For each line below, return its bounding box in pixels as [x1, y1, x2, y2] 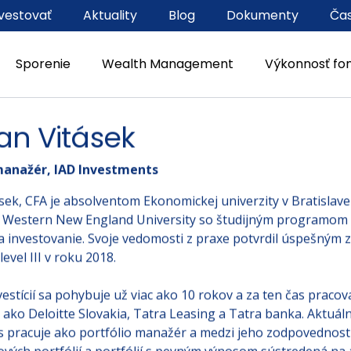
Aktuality [82, 6, 137, 24]
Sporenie [16, 55, 71, 73]
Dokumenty [226, 6, 299, 24]
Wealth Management [102, 55, 233, 73]
